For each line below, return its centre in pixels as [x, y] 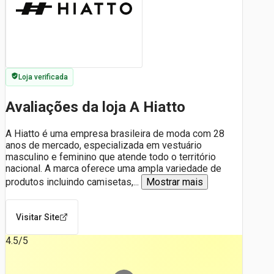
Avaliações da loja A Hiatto [95, 107]
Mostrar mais [175, 182]
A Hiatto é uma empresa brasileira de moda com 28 [115, 133]
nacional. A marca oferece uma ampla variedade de [113, 168]
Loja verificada [43, 77]
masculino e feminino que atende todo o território [111, 157]
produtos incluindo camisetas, [69, 182]
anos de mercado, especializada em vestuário [104, 145]
